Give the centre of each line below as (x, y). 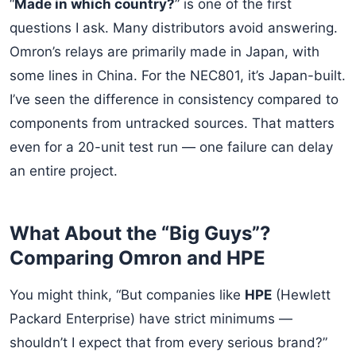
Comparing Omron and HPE (137, 258)
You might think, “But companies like (127, 295)
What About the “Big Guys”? (140, 233)
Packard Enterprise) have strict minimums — (151, 319)
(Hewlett (301, 295)
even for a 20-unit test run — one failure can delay (171, 147)
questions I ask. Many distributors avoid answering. (174, 28)
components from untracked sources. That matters (172, 123)
